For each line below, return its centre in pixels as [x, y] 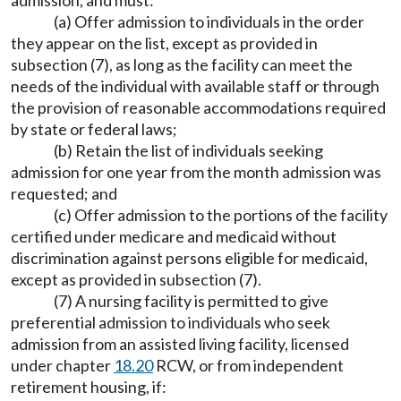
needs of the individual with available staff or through [195, 86]
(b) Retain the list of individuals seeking [188, 150]
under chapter [62, 365]
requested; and [64, 193]
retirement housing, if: [89, 387]
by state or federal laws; [94, 129]
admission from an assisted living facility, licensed [180, 344]
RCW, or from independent [248, 365]
